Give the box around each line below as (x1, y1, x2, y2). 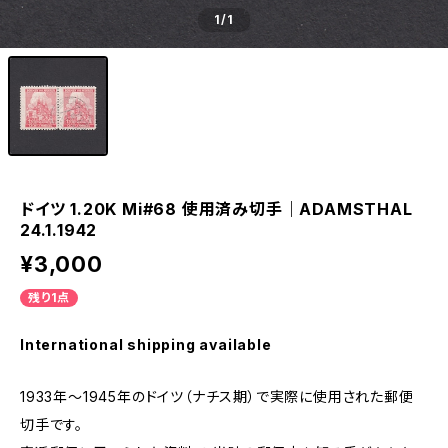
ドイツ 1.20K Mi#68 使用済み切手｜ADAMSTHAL (20, 199, 413, 219)
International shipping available (20, 336, 272, 353)
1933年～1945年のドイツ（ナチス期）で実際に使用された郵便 (20, 388, 414, 405)
